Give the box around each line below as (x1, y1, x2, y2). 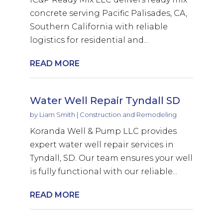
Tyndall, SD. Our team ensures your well (29, 153, 193, 163)
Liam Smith (39, 110, 75, 118)
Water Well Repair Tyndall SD (29, 94, 180, 107)
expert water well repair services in (29, 139, 174, 149)
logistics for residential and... (29, 35, 148, 45)
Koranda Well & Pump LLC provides (29, 126, 177, 136)
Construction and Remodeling (79, 110, 177, 118)
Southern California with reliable (29, 21, 168, 31)
